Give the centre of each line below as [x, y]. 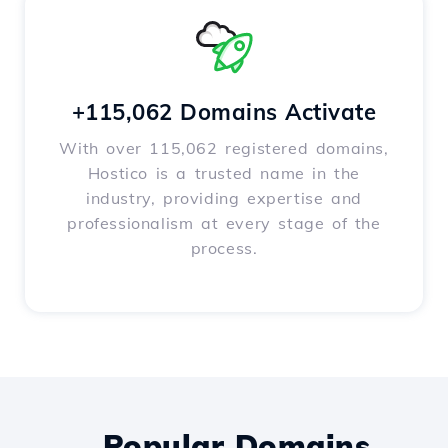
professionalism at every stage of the [224, 223]
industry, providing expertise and [224, 198]
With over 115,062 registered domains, [224, 148]
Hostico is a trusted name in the [224, 173]
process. [224, 248]
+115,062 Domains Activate [224, 112]
